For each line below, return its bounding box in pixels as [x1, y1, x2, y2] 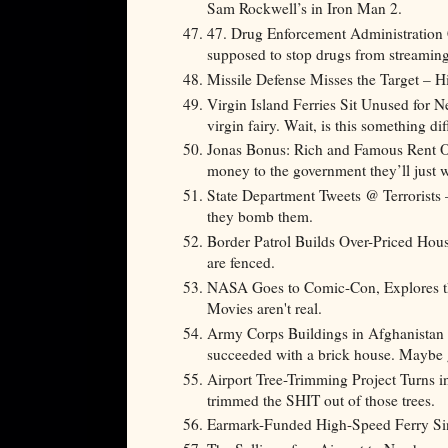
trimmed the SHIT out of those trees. [207, 389, 435, 410]
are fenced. [207, 252, 280, 273]
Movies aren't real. [207, 297, 322, 318]
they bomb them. [207, 206, 313, 227]
